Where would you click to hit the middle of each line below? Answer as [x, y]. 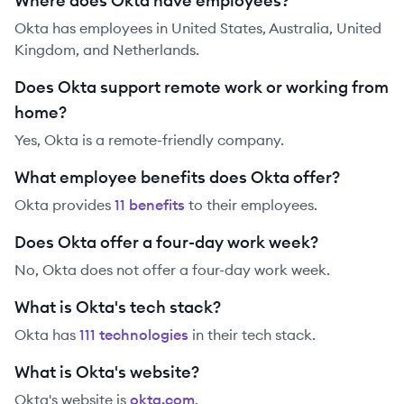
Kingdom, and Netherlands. [107, 50]
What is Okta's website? [107, 372]
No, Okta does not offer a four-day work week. [172, 270]
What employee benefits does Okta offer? [177, 177]
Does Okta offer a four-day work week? [166, 242]
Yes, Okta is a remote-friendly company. [149, 140]
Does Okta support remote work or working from [202, 87]
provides [80, 205]
